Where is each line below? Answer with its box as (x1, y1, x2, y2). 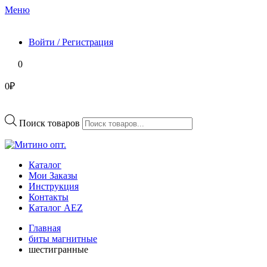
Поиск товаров (19, 117, 80, 128)
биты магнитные (29, 233, 97, 244)
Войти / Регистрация (29, 37, 113, 47)
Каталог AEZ (29, 202, 83, 213)
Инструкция (29, 181, 79, 191)
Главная (29, 222, 61, 233)
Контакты (29, 191, 69, 202)
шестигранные (29, 244, 88, 254)
